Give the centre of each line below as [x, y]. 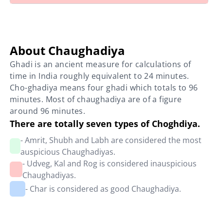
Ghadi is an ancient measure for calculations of [100, 64]
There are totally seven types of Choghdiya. [105, 124]
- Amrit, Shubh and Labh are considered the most [111, 140]
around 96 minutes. [48, 111]
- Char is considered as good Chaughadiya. [103, 189]
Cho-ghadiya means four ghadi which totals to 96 [104, 88]
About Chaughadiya [67, 50]
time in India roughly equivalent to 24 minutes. [100, 76]
